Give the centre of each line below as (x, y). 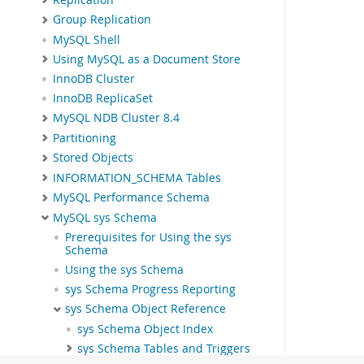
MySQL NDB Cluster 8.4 (116, 118)
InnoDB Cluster (94, 79)
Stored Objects (93, 158)
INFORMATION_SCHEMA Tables (137, 178)
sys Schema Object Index (145, 329)
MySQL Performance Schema (131, 198)
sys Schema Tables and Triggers (164, 348)
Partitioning (84, 138)
